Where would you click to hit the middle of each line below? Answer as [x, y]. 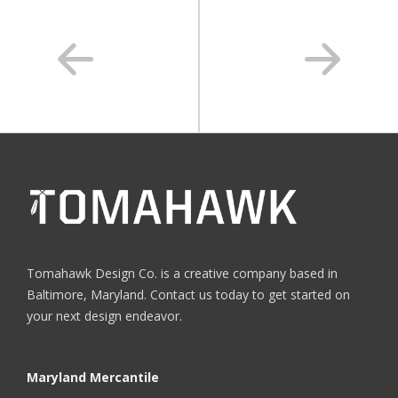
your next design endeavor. [104, 316]
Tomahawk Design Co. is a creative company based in [182, 274]
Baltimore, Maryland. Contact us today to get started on [188, 295]
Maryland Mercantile [93, 378]
